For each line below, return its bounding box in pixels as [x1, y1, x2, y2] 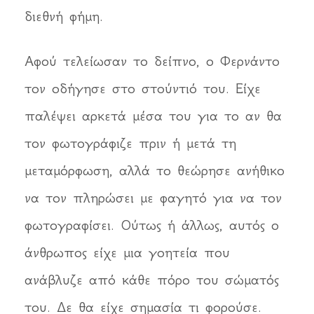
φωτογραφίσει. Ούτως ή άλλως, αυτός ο [25, 217, 279, 234]
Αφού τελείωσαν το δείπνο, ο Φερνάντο [25, 53, 280, 70]
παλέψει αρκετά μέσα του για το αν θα [25, 107, 282, 125]
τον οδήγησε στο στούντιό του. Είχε [25, 80, 261, 97]
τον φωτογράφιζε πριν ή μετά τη [25, 135, 236, 152]
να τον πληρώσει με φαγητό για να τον [25, 189, 282, 207]
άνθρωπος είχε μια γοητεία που [25, 244, 230, 261]
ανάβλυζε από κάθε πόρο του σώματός [25, 271, 279, 289]
